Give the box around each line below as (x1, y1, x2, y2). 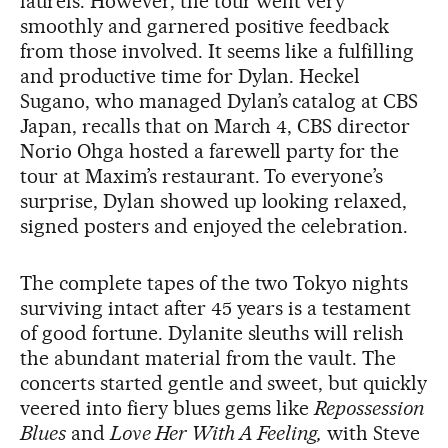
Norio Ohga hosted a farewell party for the (20, 138, 400, 163)
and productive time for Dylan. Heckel (20, 63, 361, 88)
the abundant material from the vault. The (20, 345, 397, 370)
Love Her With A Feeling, (109, 420, 323, 445)
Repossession (314, 395, 425, 420)
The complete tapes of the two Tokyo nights (20, 270, 409, 295)
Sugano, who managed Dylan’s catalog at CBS (20, 88, 419, 113)
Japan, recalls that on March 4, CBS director (20, 113, 411, 138)
